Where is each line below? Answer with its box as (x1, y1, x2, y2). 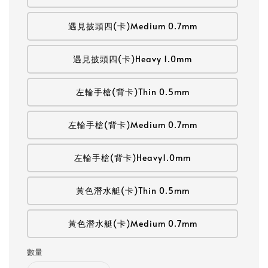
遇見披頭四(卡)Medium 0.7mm (68, 20, 197, 32)
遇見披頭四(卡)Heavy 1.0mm (73, 53, 192, 65)
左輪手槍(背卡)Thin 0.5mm (75, 86, 190, 98)
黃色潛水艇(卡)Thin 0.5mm (75, 185, 190, 197)
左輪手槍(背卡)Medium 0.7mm (68, 119, 197, 131)
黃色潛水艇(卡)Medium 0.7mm (68, 218, 197, 230)
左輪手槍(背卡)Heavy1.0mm (74, 152, 191, 164)
